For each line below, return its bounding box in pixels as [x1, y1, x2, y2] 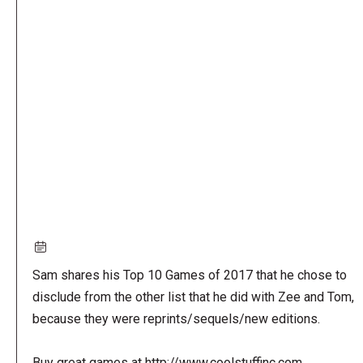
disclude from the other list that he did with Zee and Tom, [32, 288, 354, 305]
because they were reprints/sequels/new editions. [32, 310, 320, 327]
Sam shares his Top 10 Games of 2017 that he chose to [32, 267, 347, 283]
